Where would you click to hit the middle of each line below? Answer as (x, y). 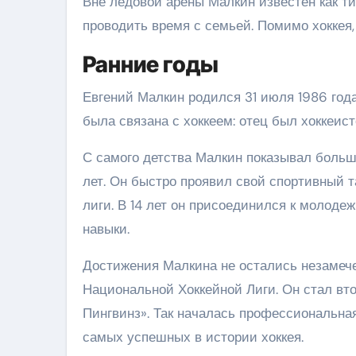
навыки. (106, 228)
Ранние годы (151, 64)
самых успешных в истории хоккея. (193, 337)
